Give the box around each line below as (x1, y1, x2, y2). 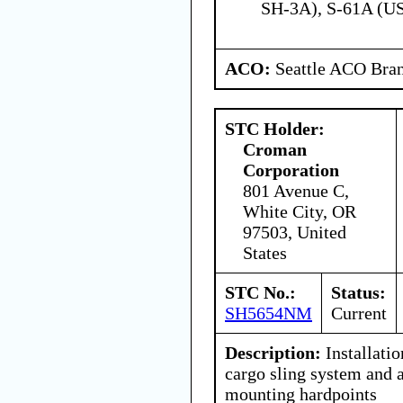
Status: (331, 282, 386, 302)
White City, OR (243, 201, 356, 221)
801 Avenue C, (243, 180, 349, 201)
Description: (225, 342, 321, 363)
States (243, 242, 287, 263)
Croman (243, 139, 307, 159)
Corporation (243, 159, 339, 180)
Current (331, 302, 387, 323)
